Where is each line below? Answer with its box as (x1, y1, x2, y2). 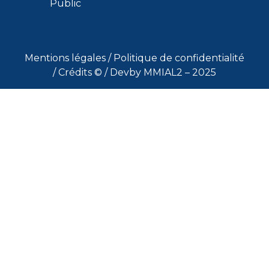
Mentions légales (25, 52, 108, 64)
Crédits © (58, 66, 104, 78)
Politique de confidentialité (113, 52, 244, 64)
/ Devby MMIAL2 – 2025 (104, 66, 216, 78)
